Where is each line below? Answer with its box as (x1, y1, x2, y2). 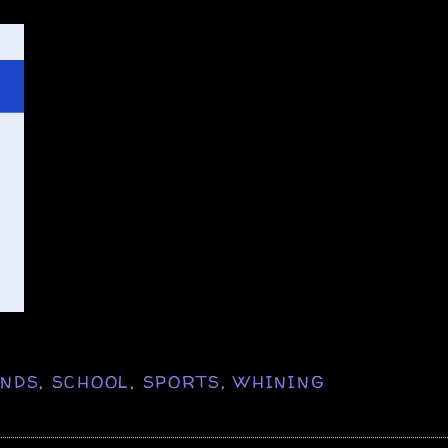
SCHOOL (51, 369, 131, 393)
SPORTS (142, 369, 221, 393)
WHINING (233, 369, 325, 393)
